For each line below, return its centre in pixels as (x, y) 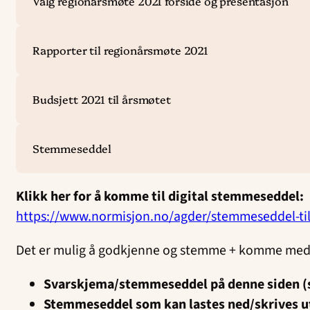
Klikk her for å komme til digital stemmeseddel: (160, 196)
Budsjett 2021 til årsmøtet (101, 99)
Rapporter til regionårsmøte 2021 (120, 49)
